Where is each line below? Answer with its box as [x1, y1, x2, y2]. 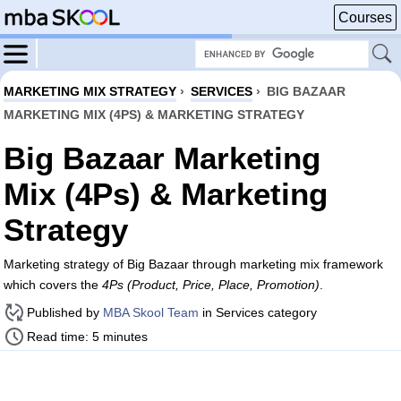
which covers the [4, 277, 102, 292]
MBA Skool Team [103, 305, 199, 320]
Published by [27, 305, 103, 320]
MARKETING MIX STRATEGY [4, 84, 176, 98]
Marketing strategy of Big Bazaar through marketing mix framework [4, 257, 383, 271]
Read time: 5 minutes [27, 329, 148, 344]
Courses [338, 10, 392, 25]
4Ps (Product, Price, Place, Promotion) [102, 277, 320, 292]
